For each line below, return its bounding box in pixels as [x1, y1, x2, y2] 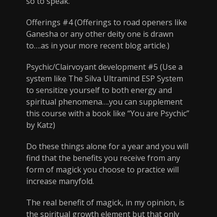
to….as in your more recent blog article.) [26, 40, 170, 51]
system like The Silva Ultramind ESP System [26, 73, 183, 84]
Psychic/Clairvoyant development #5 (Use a [26, 62, 183, 73]
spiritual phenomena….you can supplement [26, 96, 183, 108]
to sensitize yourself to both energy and [26, 85, 172, 96]
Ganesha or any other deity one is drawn [26, 29, 173, 40]
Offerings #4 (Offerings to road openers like [26, 17, 187, 28]
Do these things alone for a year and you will [26, 141, 188, 152]
